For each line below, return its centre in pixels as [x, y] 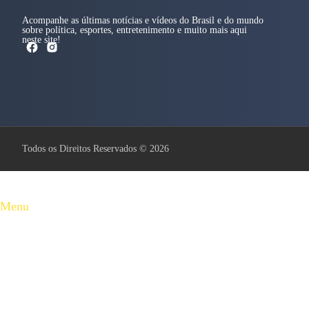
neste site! [41, 40]
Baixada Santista [57, 229]
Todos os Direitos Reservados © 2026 [96, 149]
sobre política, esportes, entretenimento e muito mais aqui [134, 30]
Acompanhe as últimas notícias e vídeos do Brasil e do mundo [143, 21]
